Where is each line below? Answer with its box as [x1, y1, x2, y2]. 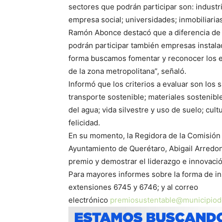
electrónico [68, 195, 110, 205]
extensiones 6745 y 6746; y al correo [68, 182, 198, 192]
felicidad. [68, 118, 100, 127]
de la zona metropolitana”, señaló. [68, 66, 186, 76]
